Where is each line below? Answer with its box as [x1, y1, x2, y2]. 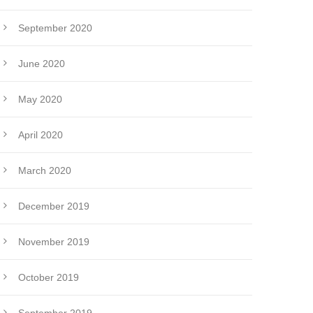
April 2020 [17, 129, 63, 141]
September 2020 [17, 22, 92, 34]
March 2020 [17, 165, 71, 177]
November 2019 [17, 236, 89, 248]
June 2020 [17, 58, 65, 70]
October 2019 [17, 272, 79, 284]
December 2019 [17, 201, 89, 212]
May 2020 [17, 94, 62, 105]
